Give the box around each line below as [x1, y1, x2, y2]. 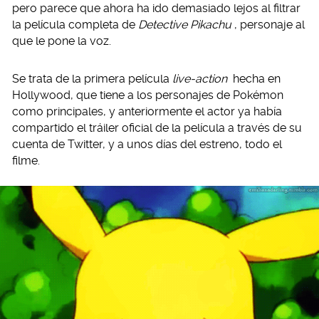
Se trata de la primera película [12, 72, 172, 85]
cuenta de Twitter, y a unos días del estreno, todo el [12, 137, 282, 151]
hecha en [229, 72, 281, 85]
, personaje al [234, 18, 305, 31]
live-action [172, 72, 227, 85]
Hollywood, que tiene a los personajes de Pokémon [12, 88, 283, 102]
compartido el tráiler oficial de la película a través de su [12, 121, 302, 135]
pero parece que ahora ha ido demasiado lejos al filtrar [12, 1, 300, 15]
